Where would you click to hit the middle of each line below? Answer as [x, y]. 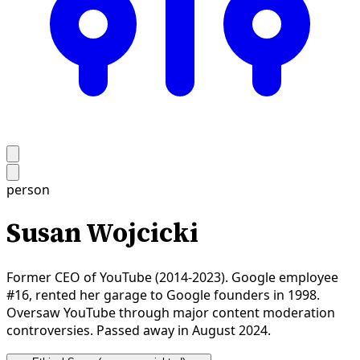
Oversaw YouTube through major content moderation [171, 312]
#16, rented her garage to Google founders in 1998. [163, 295]
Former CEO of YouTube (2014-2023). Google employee [172, 277]
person [28, 190]
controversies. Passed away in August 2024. [139, 330]
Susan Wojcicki [102, 233]
